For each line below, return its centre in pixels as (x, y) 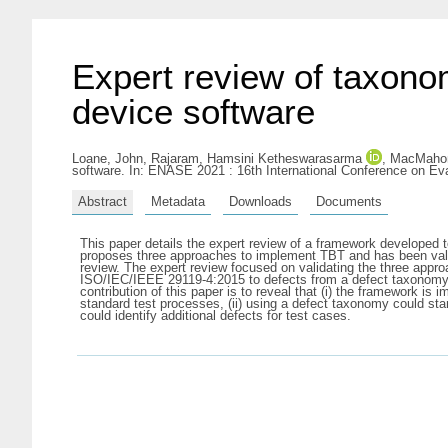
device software (193, 111)
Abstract (102, 201)
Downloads (260, 201)
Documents (349, 201)
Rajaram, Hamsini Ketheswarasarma (256, 158)
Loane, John (107, 158)
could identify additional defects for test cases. (215, 315)
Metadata (178, 201)
